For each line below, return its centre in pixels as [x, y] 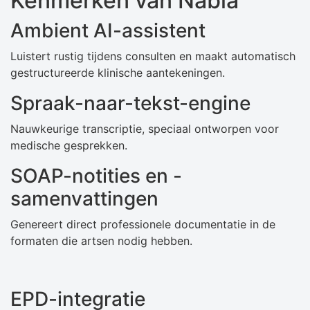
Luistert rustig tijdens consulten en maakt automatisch [153, 56]
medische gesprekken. [69, 146]
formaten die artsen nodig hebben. [101, 241]
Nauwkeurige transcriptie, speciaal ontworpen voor [145, 129]
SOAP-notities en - [96, 176]
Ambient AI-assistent [108, 31]
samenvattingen [84, 199]
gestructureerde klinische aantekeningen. [118, 73]
